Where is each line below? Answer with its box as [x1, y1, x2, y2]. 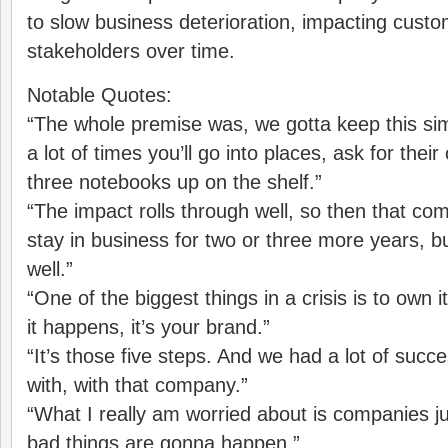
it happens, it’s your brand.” [27, 316, 270, 338]
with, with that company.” [27, 374, 248, 396]
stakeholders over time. [27, 40, 235, 62]
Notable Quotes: [27, 84, 172, 106]
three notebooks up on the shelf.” [27, 171, 322, 193]
